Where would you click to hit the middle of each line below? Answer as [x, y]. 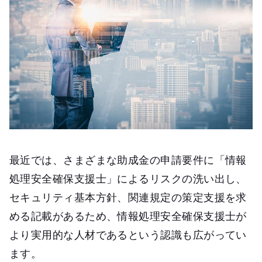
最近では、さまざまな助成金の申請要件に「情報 [128, 160]
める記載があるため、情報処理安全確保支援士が [128, 216]
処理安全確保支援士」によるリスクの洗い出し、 [128, 179]
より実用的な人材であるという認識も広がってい [128, 235]
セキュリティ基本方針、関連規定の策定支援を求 [128, 197]
